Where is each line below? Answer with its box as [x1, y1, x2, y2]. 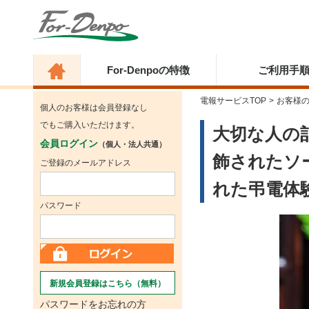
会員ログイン [40, 138, 98, 149]
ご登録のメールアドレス [40, 158, 131, 168]
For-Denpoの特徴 [106, 64, 190, 76]
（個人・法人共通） [98, 140, 166, 148]
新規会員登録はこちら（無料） [50, 279, 166, 288]
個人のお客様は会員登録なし [40, 103, 148, 112]
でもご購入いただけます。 [40, 120, 139, 130]
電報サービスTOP [200, 96, 266, 106]
